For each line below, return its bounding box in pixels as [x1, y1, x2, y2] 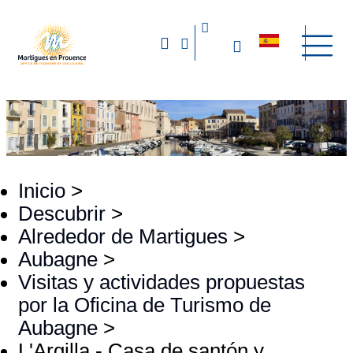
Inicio [18, 180, 65, 203]
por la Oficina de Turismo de [18, 294, 271, 317]
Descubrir [18, 203, 106, 225]
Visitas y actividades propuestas [18, 271, 305, 294]
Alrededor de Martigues [18, 225, 228, 248]
